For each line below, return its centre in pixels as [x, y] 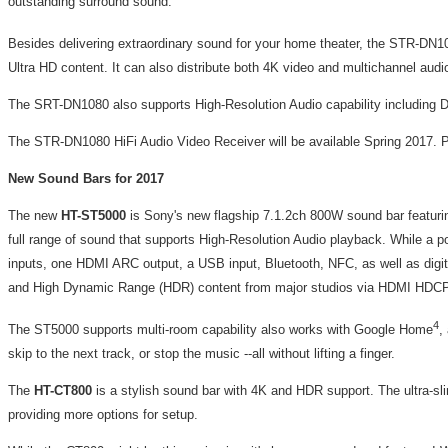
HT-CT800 [63, 391]
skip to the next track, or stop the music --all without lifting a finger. [201, 354]
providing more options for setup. [103, 415]
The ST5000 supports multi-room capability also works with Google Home [220, 330]
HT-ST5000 [93, 215]
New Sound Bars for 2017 [86, 178]
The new [34, 215]
